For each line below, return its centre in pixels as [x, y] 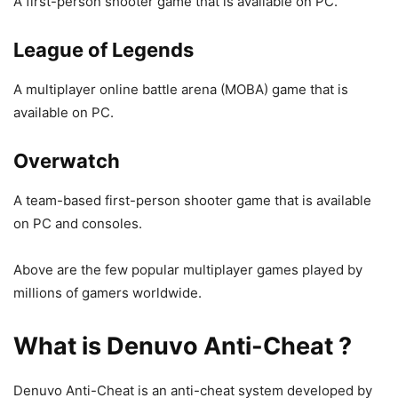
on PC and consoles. [78, 223]
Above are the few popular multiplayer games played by [188, 269]
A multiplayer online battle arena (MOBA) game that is [181, 89]
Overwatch [67, 160]
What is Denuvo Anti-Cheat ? [183, 346]
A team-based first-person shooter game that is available [192, 200]
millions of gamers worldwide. [107, 292]
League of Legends [103, 49]
